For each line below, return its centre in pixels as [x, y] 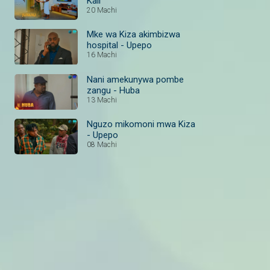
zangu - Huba [113, 90]
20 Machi [102, 11]
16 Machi [102, 55]
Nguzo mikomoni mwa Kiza [141, 124]
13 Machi [102, 100]
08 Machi [102, 144]
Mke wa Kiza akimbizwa [133, 35]
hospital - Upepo [119, 46]
